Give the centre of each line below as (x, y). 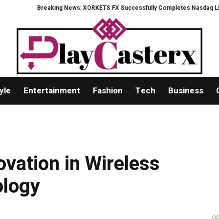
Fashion (108, 91)
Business (186, 91)
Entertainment (52, 91)
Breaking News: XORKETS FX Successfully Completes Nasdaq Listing (102, 8)
